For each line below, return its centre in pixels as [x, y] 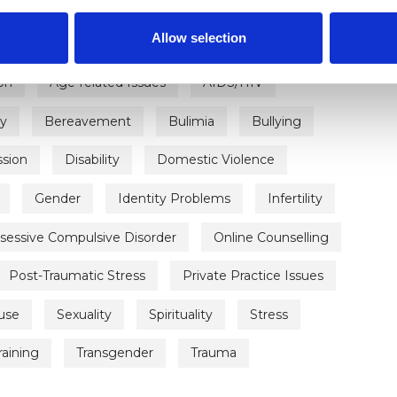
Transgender [115, 353]
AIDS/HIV [233, 83]
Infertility [295, 199]
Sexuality [84, 314]
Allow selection [198, 37]
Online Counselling [271, 237]
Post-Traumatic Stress [77, 276]
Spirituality [181, 314]
